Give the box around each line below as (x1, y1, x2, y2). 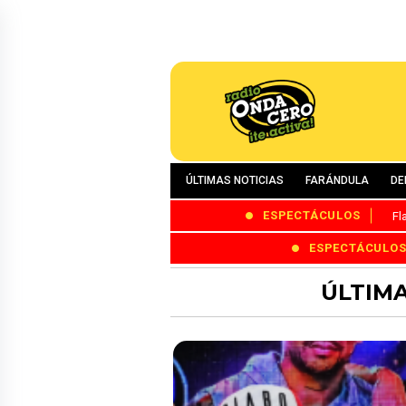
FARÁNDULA (305, 174, 369, 187)
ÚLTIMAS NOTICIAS (186, 174, 284, 187)
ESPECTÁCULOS (263, 208, 361, 223)
